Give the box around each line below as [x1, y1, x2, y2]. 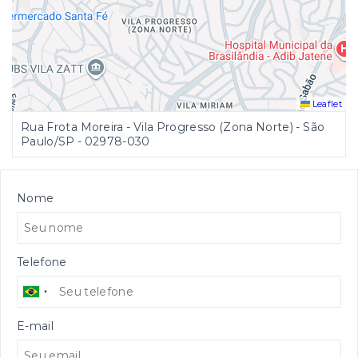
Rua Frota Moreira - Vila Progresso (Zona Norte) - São [21, 119, 325, 134]
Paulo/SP [21, 133, 75, 149]
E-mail [17, 318, 54, 333]
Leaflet [310, 97, 342, 109]
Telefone [17, 254, 67, 269]
